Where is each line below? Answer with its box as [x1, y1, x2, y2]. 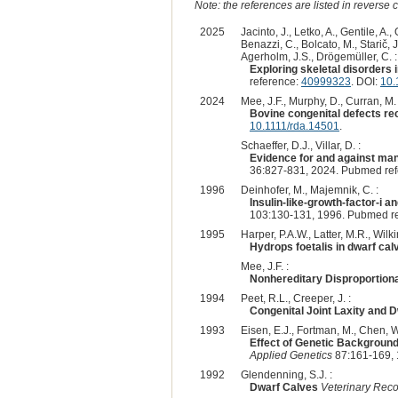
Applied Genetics [249, 348, 332, 362]
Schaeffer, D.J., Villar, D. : [240, 139, 361, 152]
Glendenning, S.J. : [240, 368, 332, 381]
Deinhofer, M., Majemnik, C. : [240, 183, 378, 196]
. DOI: [350, 75, 380, 88]
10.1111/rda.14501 [249, 119, 339, 132]
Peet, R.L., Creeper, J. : [240, 291, 351, 305]
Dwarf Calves [249, 380, 318, 394]
